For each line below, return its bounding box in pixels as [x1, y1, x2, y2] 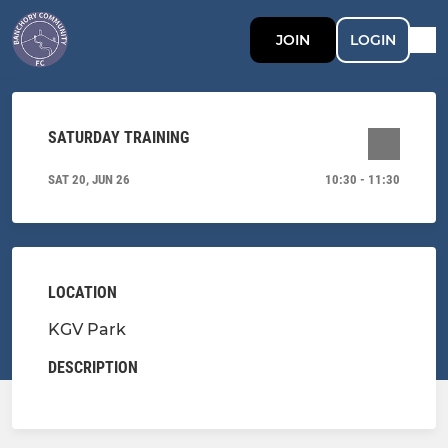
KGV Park [48, 320, 126, 339]
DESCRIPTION [48, 358, 138, 377]
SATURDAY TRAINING [48, 128, 189, 147]
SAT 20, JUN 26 [48, 172, 130, 187]
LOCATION [48, 283, 117, 302]
